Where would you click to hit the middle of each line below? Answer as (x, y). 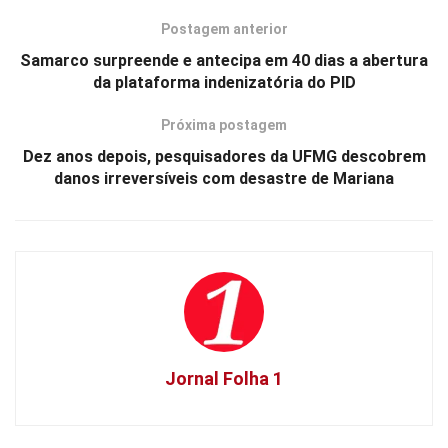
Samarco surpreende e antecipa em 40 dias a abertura (224, 61)
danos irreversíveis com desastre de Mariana (224, 179)
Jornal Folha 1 (224, 379)
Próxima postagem (224, 125)
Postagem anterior (224, 29)
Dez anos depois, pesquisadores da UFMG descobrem (224, 157)
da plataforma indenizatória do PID (224, 83)
